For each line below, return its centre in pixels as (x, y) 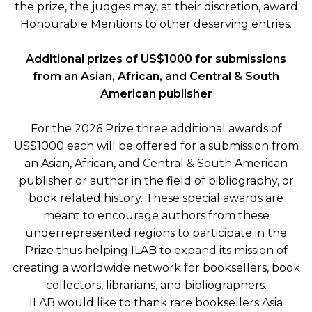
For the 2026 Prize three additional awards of (156, 129)
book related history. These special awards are (156, 198)
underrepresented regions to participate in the (156, 233)
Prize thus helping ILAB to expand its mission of (156, 251)
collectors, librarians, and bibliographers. (156, 286)
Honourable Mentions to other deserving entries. (156, 24)
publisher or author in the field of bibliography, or (156, 181)
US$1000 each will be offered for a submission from (156, 146)
